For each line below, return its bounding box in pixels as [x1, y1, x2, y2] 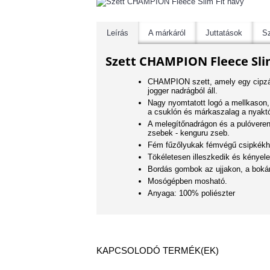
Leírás [106, 28, 128, 37]
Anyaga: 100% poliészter [148, 188, 235, 198]
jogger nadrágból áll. [148, 86, 218, 95]
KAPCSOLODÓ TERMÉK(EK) [96, 245, 219, 256]
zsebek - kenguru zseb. [148, 128, 230, 137]
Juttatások [206, 28, 243, 37]
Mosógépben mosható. [148, 176, 227, 186]
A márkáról [148, 28, 186, 37]
